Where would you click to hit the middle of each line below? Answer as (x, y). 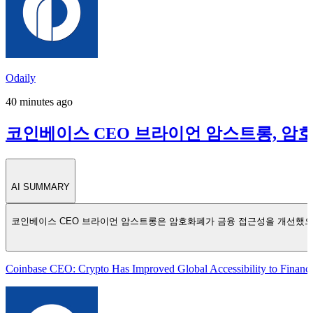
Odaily (21, 78)
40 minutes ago (39, 101)
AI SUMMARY (41, 187)
